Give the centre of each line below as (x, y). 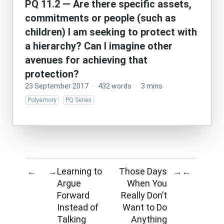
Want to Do (145, 207)
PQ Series (78, 100)
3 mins (152, 86)
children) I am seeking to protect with (111, 32)
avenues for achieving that (86, 60)
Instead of (78, 207)
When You (147, 183)
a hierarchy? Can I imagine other (99, 46)
